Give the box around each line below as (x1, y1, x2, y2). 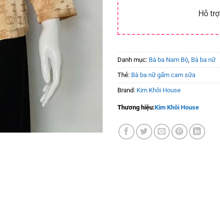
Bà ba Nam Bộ (149, 55, 188, 63)
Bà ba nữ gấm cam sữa (131, 71, 195, 79)
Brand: (117, 86, 137, 94)
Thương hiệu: (117, 103, 155, 111)
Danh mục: (117, 55, 149, 63)
